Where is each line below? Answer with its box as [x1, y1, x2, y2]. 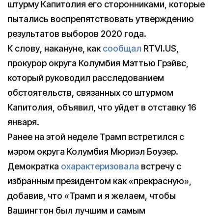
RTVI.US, [141, 43, 179, 54]
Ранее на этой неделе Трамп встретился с [7, 132, 184, 142]
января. [7, 117, 39, 128]
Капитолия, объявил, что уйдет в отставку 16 [7, 102, 196, 113]
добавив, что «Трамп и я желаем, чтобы [7, 191, 176, 201]
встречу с [139, 161, 181, 172]
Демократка [7, 161, 61, 172]
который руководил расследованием [7, 73, 164, 83]
